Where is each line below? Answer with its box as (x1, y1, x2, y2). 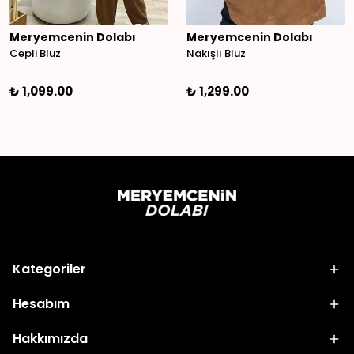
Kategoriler (13, 260, 86, 279)
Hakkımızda (13, 330, 88, 348)
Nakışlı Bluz (186, 46, 246, 62)
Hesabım (13, 295, 70, 314)
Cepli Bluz (9, 46, 61, 62)
